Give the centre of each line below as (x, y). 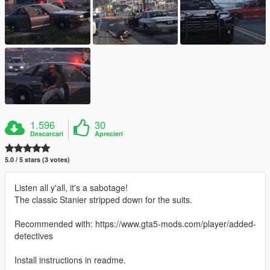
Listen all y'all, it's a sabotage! (71, 188)
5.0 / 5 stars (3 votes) (37, 160)
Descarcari (47, 134)
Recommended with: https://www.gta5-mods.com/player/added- (135, 224)
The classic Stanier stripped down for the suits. (103, 200)
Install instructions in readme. (70, 260)
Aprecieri (109, 134)
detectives (34, 236)
